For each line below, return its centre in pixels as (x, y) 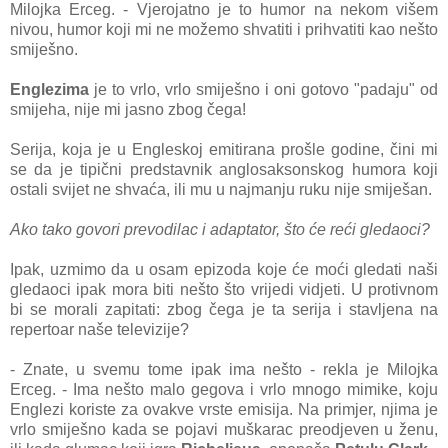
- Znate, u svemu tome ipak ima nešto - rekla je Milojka (224, 370)
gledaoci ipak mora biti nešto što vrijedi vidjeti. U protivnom (224, 290)
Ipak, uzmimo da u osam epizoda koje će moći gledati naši (224, 270)
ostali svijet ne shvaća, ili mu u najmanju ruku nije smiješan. (221, 190)
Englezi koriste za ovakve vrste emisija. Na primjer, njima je (224, 410)
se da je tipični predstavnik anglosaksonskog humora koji (224, 170)
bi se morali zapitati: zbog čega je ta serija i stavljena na (224, 310)
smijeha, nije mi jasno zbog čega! (128, 110)
